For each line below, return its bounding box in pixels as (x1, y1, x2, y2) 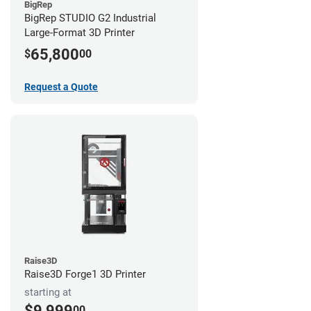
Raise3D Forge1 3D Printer (24, 268, 146, 281)
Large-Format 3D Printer (24, 26, 135, 40)
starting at (24, 286, 72, 299)
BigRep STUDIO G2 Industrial (24, 12, 156, 25)
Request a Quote (24, 81, 98, 93)
